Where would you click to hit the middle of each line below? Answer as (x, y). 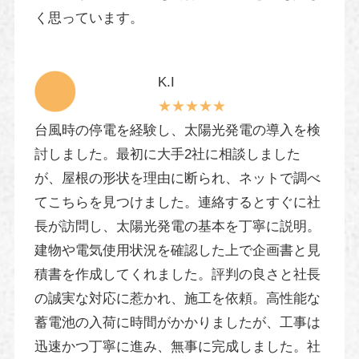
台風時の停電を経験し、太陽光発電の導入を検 (177, 130)
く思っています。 (89, 18)
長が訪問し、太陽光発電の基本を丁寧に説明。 (177, 226)
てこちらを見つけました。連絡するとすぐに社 (177, 202)
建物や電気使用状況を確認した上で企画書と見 (177, 250)
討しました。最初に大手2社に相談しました (167, 154)
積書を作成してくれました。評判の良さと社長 (177, 274)
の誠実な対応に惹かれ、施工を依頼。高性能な (177, 298)
